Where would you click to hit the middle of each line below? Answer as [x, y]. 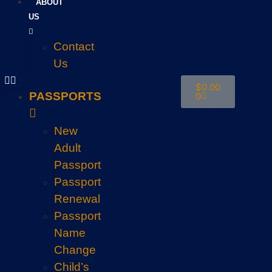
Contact [74, 46]
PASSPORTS [66, 96]
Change [75, 250]
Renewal [77, 199]
